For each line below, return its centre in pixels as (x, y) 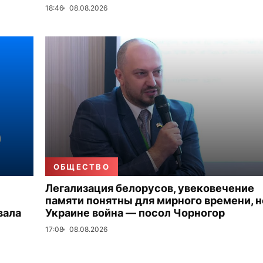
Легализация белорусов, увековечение (150, 188)
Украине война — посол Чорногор (135, 213)
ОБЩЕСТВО (82, 167)
